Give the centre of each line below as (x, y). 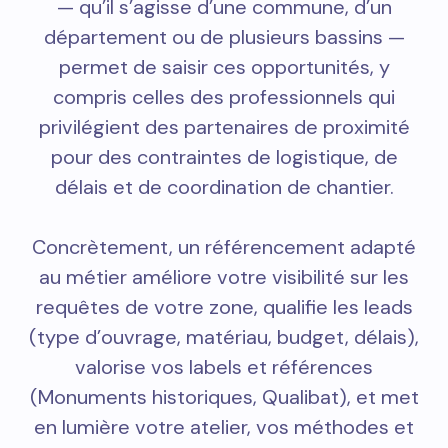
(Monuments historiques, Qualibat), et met (224, 397)
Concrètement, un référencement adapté (224, 247)
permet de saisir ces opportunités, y (224, 67)
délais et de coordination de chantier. (224, 187)
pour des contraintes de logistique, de (224, 157)
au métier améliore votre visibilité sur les (224, 277)
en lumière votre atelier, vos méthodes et (224, 427)
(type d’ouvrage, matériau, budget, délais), (224, 337)
